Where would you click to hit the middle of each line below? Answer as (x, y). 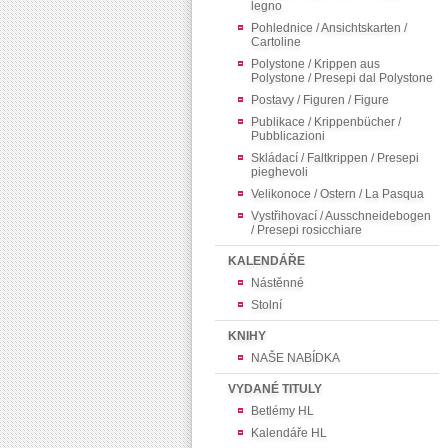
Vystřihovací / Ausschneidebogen (341, 216)
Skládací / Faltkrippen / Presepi (335, 158)
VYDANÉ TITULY (275, 389)
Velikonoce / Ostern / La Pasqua (337, 194)
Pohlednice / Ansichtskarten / (329, 28)
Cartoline (276, 42)
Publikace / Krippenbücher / (326, 122)
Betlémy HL (282, 411)
